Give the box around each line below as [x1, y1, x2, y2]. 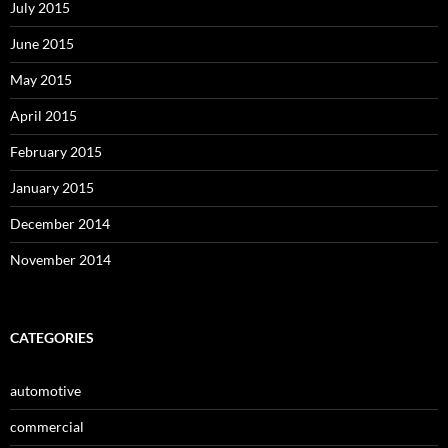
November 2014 [10, 250, 111, 268]
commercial [10, 417, 84, 435]
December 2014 [10, 214, 110, 232]
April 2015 [10, 106, 77, 124]
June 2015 [10, 34, 74, 52]
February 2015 [10, 142, 102, 160]
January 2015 [10, 178, 94, 196]
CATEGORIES [10, 328, 94, 346]
